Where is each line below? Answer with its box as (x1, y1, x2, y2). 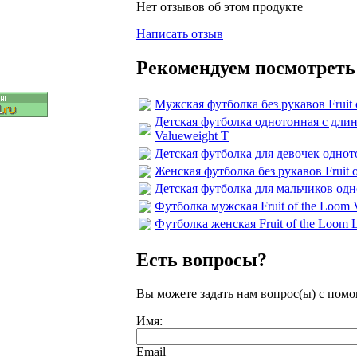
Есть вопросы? (136, 249, 267, 270)
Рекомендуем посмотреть (136, 57, 355, 78)
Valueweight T (155, 128, 229, 143)
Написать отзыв (136, 26, 223, 41)
